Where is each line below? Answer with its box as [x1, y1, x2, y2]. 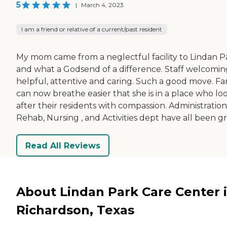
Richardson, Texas [16, 202, 134, 217]
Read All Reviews [25, 140, 100, 150]
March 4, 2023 [81, 1, 124, 9]
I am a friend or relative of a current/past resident [21, 25, 162, 33]
